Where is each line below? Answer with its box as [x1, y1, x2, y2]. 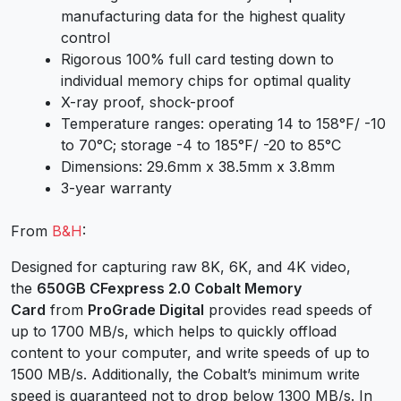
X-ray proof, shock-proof [61, 92, 235, 111]
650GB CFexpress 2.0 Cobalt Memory [37, 278, 302, 297]
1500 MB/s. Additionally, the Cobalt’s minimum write [11, 364, 360, 383]
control [61, 28, 110, 47]
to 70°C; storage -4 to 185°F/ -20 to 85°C [61, 135, 341, 154]
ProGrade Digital [88, 300, 204, 319]
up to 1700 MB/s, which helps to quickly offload [11, 321, 337, 340]
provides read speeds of [204, 300, 372, 319]
